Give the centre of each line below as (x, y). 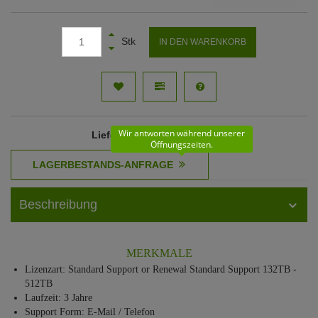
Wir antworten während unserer (182, 133)
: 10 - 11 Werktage (178, 135)
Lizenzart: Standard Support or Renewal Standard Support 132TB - (161, 269)
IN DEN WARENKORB (203, 42)
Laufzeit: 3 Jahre (59, 298)
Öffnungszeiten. (182, 144)
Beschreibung (58, 204)
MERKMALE (159, 253)
